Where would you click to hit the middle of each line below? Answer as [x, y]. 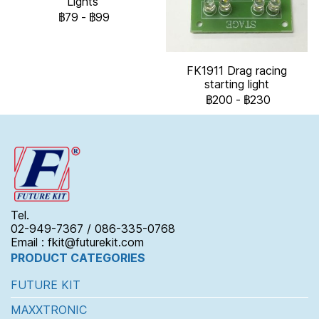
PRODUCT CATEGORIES [78, 257]
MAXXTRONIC [49, 309]
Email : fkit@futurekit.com [77, 242]
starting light [237, 84]
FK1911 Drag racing [237, 70]
